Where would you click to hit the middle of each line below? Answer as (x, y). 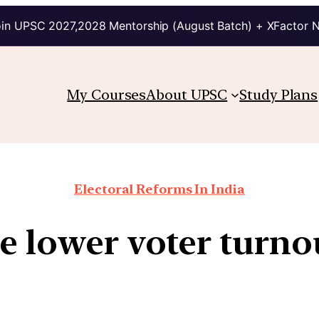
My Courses (107, 94)
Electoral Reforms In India (159, 189)
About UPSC (187, 94)
